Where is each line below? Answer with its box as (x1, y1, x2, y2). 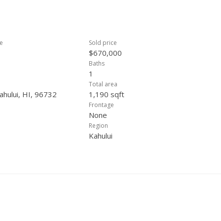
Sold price (89, 38, 117, 47)
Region (89, 121, 108, 130)
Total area (89, 80, 117, 88)
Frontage (89, 101, 114, 109)
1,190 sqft (89, 89, 124, 99)
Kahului (89, 131, 112, 141)
